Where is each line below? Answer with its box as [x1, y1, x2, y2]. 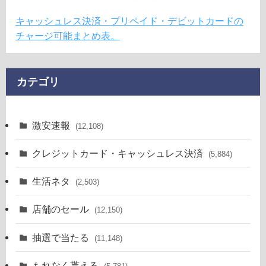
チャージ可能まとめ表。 [15, 30, 120, 41]
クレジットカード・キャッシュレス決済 [32, 148, 206, 159]
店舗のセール [32, 204, 92, 215]
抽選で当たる [32, 232, 92, 243]
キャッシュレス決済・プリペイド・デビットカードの [15, 15, 243, 26]
